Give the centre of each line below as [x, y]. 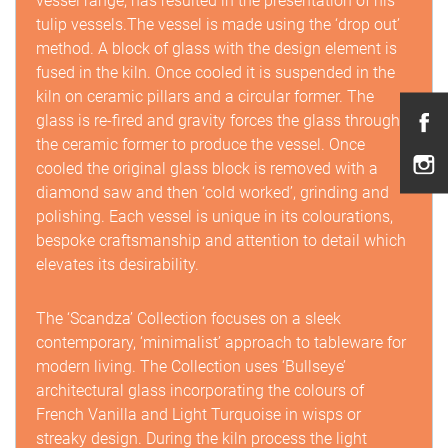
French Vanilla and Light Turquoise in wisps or [198, 414]
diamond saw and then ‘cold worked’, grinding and [212, 192]
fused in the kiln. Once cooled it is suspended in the [215, 72]
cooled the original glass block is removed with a [207, 168]
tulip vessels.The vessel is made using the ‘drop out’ [218, 24]
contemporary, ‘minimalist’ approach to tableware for [221, 342]
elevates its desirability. [117, 264]
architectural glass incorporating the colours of [200, 390]
